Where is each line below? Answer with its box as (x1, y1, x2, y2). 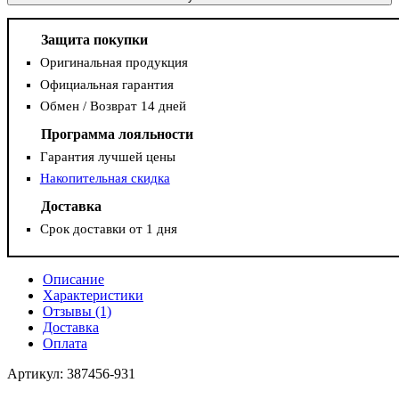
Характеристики (43, 288, 143, 304)
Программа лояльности (40, 126, 193, 142)
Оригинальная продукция (39, 55, 188, 70)
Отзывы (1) (43, 304, 111, 320)
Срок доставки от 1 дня (39, 222, 177, 237)
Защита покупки (40, 32, 148, 48)
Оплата (43, 336, 87, 352)
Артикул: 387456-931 (7, 366, 135, 382)
